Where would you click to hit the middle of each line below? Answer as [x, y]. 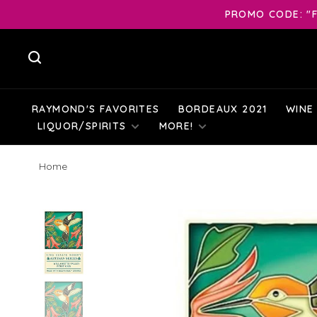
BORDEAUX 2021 [223, 109]
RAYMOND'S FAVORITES [96, 109]
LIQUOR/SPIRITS [82, 126]
